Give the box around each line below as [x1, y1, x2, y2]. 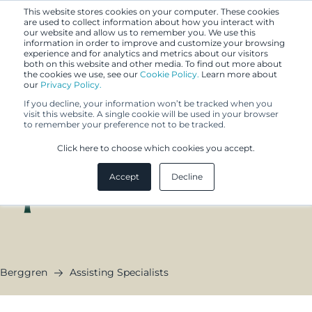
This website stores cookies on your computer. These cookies [24, 6, 279, 17]
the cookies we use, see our [24, 69, 140, 79]
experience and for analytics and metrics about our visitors [24, 48, 268, 58]
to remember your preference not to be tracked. [24, 119, 226, 130]
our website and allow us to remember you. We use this [24, 27, 256, 38]
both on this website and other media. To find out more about [24, 58, 282, 69]
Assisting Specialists [70, 266, 169, 279]
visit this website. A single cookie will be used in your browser [24, 109, 279, 119]
